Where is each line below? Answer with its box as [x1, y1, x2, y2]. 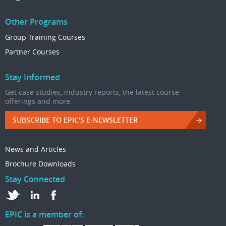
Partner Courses [5, 47, 60, 57]
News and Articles [5, 144, 66, 154]
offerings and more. [5, 96, 72, 106]
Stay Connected [5, 174, 65, 185]
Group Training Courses [5, 32, 85, 42]
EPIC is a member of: [5, 209, 84, 220]
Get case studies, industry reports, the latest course [5, 87, 179, 97]
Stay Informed [5, 72, 60, 83]
